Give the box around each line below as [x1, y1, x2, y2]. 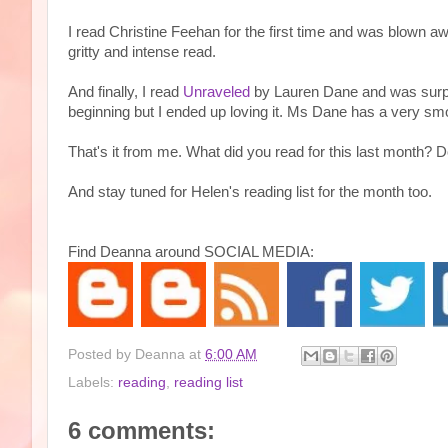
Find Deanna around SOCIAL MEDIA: [68, 244, 314, 260]
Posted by [68, 346, 135, 362]
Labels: [68, 374, 118, 390]
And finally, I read [68, 84, 183, 100]
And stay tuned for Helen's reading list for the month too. [68, 184, 432, 200]
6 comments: [68, 416, 215, 444]
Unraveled [183, 84, 250, 100]
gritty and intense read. [68, 44, 216, 60]
